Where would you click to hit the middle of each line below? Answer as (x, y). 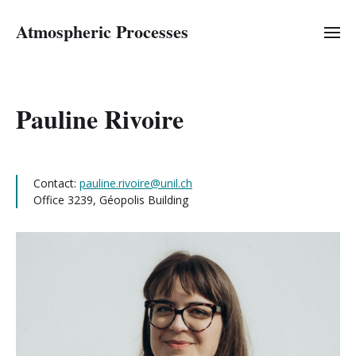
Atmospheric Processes (102, 31)
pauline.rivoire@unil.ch (136, 183)
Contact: (56, 183)
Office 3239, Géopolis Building (111, 200)
